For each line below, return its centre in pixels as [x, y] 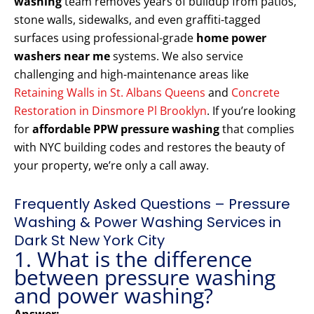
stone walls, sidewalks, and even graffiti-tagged [137, 20]
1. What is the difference [133, 259]
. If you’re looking [251, 111]
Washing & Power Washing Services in [148, 223]
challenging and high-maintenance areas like [131, 75]
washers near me [62, 56]
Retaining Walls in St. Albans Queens [110, 93]
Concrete [255, 93]
